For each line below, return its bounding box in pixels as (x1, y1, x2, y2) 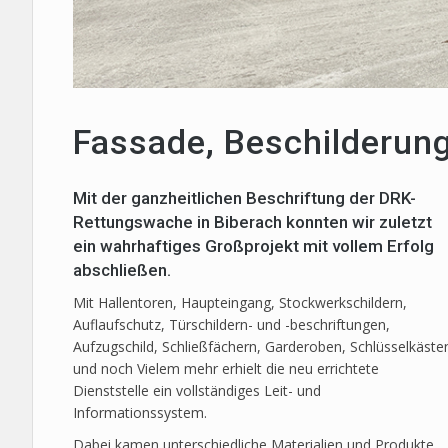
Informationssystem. (73, 403, 207, 422)
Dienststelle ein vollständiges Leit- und (73, 381, 321, 400)
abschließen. (73, 260, 171, 280)
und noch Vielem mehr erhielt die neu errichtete (73, 359, 379, 378)
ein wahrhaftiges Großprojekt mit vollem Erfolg (73, 236, 434, 256)
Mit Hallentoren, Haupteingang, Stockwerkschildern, (73, 293, 407, 312)
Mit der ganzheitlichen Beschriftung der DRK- (73, 188, 416, 208)
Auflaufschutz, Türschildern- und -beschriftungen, (73, 315, 390, 334)
